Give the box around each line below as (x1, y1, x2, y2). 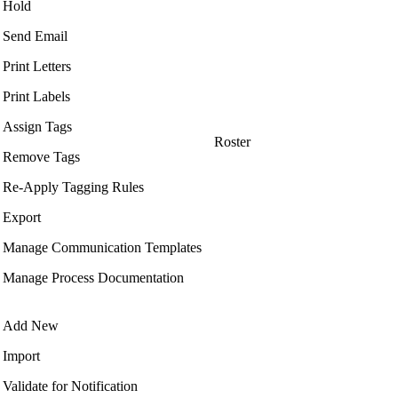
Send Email (3, 28, 68, 44)
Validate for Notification (3, 378, 138, 394)
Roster (214, 134, 251, 150)
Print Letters (3, 59, 71, 75)
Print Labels (3, 89, 70, 105)
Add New (3, 318, 59, 334)
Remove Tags (3, 149, 80, 165)
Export (3, 210, 41, 226)
